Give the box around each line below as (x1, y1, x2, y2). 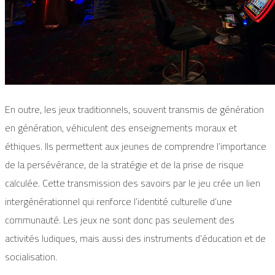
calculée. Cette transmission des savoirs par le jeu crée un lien (5, 174, 260, 193)
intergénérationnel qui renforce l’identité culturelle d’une (5, 192, 232, 211)
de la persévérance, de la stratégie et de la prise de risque (5, 155, 244, 174)
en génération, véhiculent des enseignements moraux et (5, 118, 237, 137)
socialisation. (5, 247, 57, 266)
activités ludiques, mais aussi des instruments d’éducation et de (5, 229, 266, 248)
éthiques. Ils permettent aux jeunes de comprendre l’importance (5, 137, 266, 156)
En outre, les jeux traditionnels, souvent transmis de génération (5, 100, 264, 119)
